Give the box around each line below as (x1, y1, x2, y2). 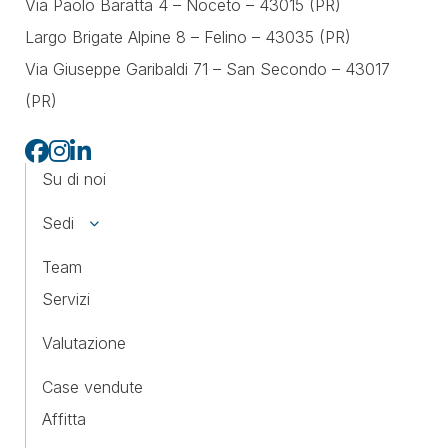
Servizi (42, 289, 90, 310)
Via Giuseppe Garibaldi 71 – (25, 59, 226, 80)
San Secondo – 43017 (226, 59, 390, 80)
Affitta (42, 409, 86, 430)
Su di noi (42, 169, 106, 190)
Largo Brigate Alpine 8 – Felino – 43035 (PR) (25, 27, 351, 48)
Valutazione (42, 333, 126, 354)
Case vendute (42, 377, 143, 398)
